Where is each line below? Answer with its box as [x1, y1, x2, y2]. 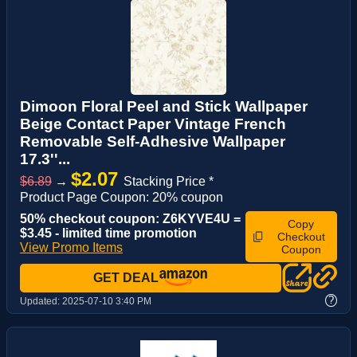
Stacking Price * [124, 174, 214, 188]
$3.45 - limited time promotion [20, 226, 197, 240]
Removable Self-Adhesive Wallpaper [20, 132, 285, 150]
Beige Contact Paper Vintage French [20, 115, 286, 132]
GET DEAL [93, 270, 159, 284]
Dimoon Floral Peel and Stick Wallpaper [20, 97, 308, 115]
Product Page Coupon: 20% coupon [20, 190, 223, 204]
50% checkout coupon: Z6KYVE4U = [20, 211, 241, 226]
